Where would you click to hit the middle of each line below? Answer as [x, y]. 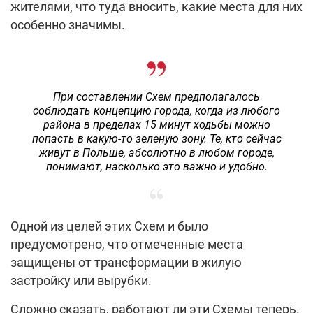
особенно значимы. [68, 25]
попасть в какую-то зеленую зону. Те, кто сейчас [156, 139]
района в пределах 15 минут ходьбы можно [156, 125]
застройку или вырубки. [81, 281]
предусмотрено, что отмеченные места [127, 245]
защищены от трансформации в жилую [126, 263]
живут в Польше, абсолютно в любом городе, [156, 153]
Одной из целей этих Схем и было [109, 226]
